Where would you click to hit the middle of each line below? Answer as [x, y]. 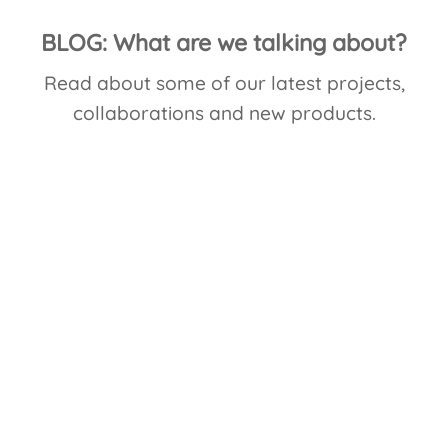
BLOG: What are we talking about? [224, 42]
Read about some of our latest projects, [224, 83]
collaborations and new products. [224, 113]
